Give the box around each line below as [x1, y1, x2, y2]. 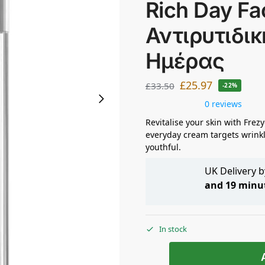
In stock [159, 224, 187, 235]
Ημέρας [145, 48, 225, 74]
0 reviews [204, 98, 242, 109]
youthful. [145, 141, 181, 153]
